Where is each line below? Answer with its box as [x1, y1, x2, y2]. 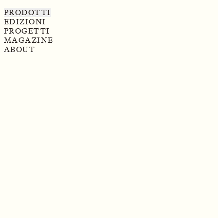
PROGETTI [4, 26, 50, 36]
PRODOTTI [4, 8, 51, 17]
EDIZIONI [4, 17, 46, 26]
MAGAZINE [4, 36, 54, 45]
